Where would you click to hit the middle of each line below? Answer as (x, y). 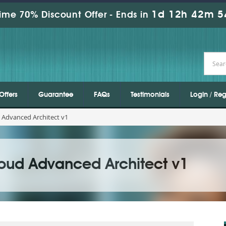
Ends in (132, 15)
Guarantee (56, 95)
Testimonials (150, 95)
